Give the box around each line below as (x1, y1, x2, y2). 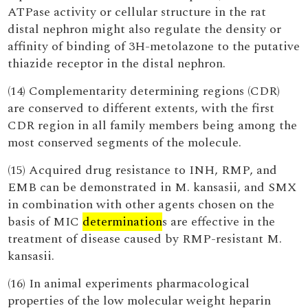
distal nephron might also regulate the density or (8, 20, 282, 38)
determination (82, 212, 163, 231)
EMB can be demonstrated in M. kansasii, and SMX (8, 178, 297, 197)
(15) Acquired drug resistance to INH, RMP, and (8, 161, 278, 179)
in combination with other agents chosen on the (8, 195, 275, 214)
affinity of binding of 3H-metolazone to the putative (8, 37, 300, 56)
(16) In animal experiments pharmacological (8, 274, 250, 293)
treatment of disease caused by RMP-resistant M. (8, 230, 283, 248)
